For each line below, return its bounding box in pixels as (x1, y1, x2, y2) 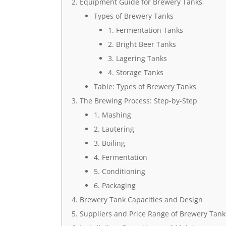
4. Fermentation (93, 152, 147, 162)
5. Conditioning (93, 166, 145, 176)
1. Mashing (93, 110, 131, 120)
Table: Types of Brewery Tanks (93, 82, 196, 91)
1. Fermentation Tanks (107, 25, 183, 35)
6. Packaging (93, 181, 136, 190)
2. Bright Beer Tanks (107, 39, 176, 49)
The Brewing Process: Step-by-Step (79, 96, 197, 105)
